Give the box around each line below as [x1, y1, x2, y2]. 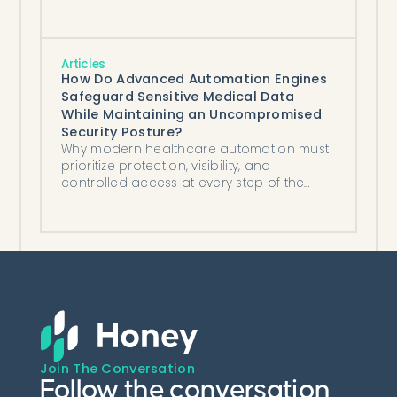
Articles [61, 56, 106, 74]
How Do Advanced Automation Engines [61, 70, 328, 89]
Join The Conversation [39, 359, 195, 378]
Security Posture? [61, 123, 183, 142]
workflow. [61, 191, 119, 209]
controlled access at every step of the [61, 175, 305, 192]
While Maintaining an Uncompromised [61, 105, 323, 124]
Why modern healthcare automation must [61, 141, 330, 159]
